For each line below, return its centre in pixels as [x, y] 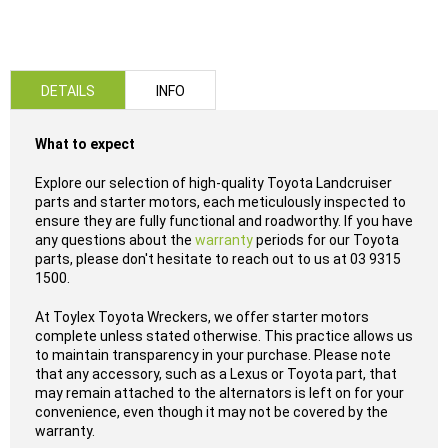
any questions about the [113, 240]
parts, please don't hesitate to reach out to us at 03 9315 [218, 259]
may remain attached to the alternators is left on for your [219, 393]
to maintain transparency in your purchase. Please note [213, 355]
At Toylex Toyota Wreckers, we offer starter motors [202, 317]
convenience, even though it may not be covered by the [211, 412]
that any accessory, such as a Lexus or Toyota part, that [216, 374]
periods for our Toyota [326, 240]
